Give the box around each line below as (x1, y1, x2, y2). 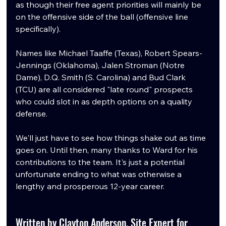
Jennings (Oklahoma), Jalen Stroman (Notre (16, 60, 187, 71)
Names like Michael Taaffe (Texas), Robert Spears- (16, 48, 203, 59)
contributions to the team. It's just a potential (16, 157, 187, 167)
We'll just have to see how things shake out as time (16, 133, 208, 143)
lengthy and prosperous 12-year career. (16, 181, 165, 192)
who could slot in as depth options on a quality (16, 96, 195, 107)
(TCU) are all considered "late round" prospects (16, 84, 195, 95)
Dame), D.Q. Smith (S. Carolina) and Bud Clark (16, 72, 188, 83)
